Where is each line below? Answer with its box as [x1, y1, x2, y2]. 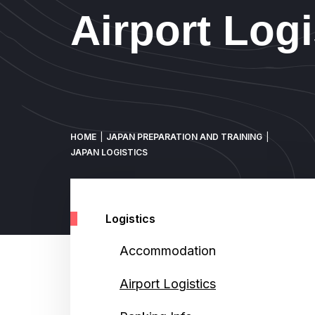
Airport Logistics [120, 276, 216, 291]
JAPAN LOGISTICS [70, 146, 148, 157]
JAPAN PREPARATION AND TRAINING [106, 131, 262, 142]
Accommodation [120, 243, 216, 258]
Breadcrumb [70, 129, 269, 167]
